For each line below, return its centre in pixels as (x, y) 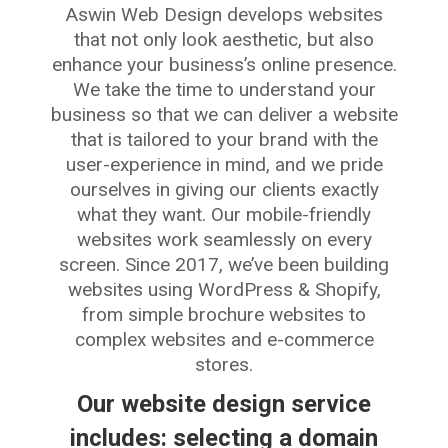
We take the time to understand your (224, 89)
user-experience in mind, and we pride (224, 164)
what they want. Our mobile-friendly (224, 214)
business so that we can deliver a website (224, 114)
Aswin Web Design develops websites (224, 14)
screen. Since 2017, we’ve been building (224, 264)
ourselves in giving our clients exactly (224, 189)
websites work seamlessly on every (224, 239)
